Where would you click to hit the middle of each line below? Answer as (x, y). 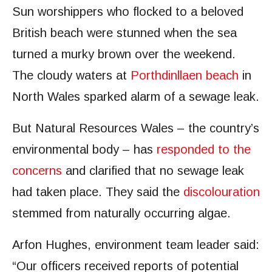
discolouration (222, 192)
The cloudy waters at (71, 75)
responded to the (204, 149)
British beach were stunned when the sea (124, 33)
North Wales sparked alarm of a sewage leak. (136, 97)
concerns (37, 171)
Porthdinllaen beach (185, 75)
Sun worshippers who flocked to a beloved (128, 12)
